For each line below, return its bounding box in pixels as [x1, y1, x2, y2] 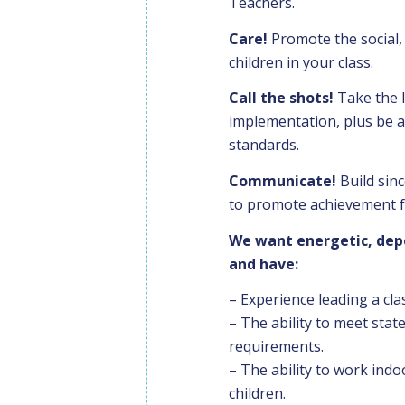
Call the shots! [229, 88, 334, 108]
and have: [229, 253, 298, 274]
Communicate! [229, 170, 336, 191]
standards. [229, 135, 299, 155]
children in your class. [229, 52, 373, 72]
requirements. [229, 336, 324, 357]
